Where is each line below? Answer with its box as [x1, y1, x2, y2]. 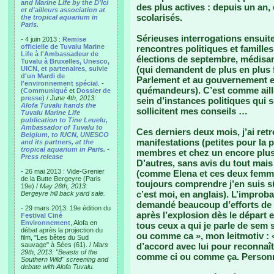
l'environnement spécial [21, 80, 98, 87]
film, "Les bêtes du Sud [21, 234, 89, 241]
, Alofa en [70, 219, 97, 226]
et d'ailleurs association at [21, 6, 105, 13]
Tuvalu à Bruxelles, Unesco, [21, 57, 109, 65]
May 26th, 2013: [40, 182, 87, 190]
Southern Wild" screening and [21, 256, 108, 263]
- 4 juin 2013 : [21, 35, 62, 43]
